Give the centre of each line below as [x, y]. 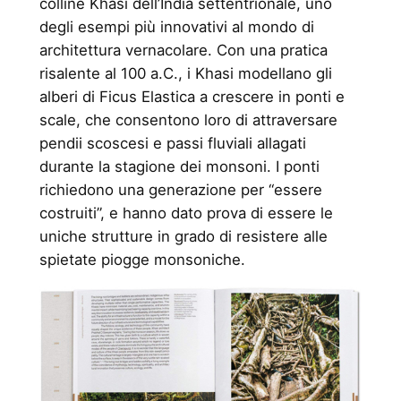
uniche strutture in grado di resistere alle [183, 237]
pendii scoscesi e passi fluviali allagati [172, 144]
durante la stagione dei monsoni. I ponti [179, 167]
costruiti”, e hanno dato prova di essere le [186, 213]
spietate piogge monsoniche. [142, 260]
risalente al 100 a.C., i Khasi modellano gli [185, 74]
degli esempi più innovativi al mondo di [176, 27]
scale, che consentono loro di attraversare [188, 120]
